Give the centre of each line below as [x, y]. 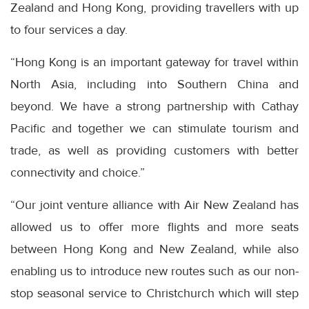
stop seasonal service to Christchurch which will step [154, 293]
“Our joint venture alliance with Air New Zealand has [154, 205]
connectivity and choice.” [78, 173]
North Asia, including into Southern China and [154, 84]
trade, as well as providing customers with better [154, 151]
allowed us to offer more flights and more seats [154, 227]
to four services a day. [69, 30]
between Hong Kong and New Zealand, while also [154, 249]
